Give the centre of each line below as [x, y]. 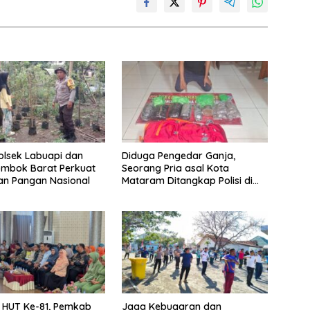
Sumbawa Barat [159, 193]
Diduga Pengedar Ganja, [178, 156]
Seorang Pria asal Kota [175, 168]
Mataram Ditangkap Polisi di [187, 181]
